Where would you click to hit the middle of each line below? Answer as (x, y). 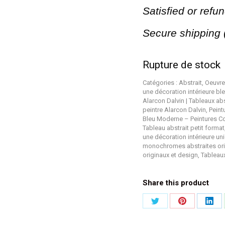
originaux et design (170, 155)
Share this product (176, 183)
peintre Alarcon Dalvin (174, 109)
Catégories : (161, 82)
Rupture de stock (182, 65)
